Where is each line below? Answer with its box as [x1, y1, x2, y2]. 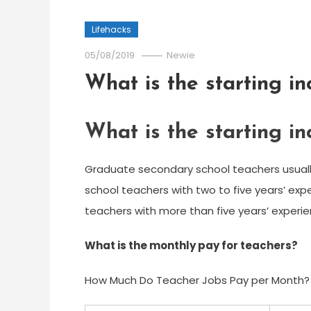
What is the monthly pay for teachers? [85, 238, 298, 253]
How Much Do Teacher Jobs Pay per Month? [85, 273, 310, 287]
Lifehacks [92, 24, 131, 35]
